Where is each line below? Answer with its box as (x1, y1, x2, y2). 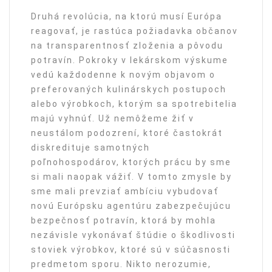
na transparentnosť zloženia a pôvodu (31, 41, 223, 50)
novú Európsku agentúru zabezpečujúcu (31, 201, 231, 211)
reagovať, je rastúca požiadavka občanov (31, 26, 238, 36)
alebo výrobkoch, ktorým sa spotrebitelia (31, 99, 237, 109)
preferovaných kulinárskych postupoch (31, 84, 226, 94)
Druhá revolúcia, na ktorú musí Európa (31, 12, 222, 21)
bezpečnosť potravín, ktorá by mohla (31, 216, 216, 225)
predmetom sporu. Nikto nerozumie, (31, 259, 211, 269)
